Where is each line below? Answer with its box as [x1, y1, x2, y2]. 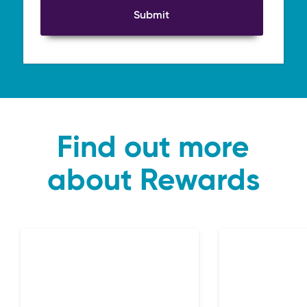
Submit [134, 10, 170, 21]
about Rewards [47, 166, 260, 197]
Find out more [57, 133, 250, 164]
